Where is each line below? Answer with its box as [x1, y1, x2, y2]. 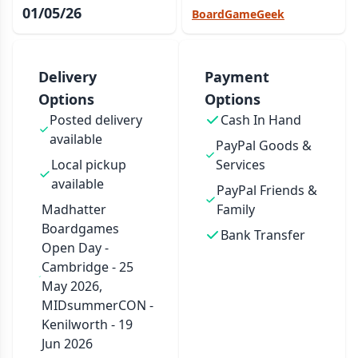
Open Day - [41, 239, 109, 257]
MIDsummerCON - [41, 296, 153, 314]
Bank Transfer [221, 226, 305, 244]
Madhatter [41, 201, 106, 218]
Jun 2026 [41, 335, 93, 352]
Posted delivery [49, 111, 142, 129]
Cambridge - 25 [41, 258, 133, 276]
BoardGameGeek [191, 6, 284, 22]
